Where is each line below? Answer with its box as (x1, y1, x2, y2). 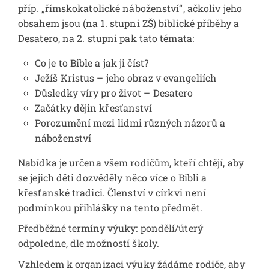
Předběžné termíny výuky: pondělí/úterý (18, 222, 203, 235)
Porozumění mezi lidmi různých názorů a (35, 116, 225, 129)
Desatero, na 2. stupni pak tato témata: (18, 31, 194, 44)
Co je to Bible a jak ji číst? (35, 56, 148, 69)
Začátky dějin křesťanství (35, 101, 153, 114)
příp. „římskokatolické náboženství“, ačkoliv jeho (18, 1, 242, 14)
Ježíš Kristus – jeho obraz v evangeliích (35, 71, 216, 84)
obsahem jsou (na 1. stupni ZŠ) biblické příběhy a (18, 16, 239, 29)
